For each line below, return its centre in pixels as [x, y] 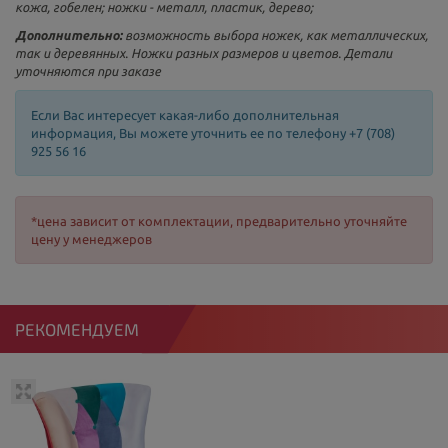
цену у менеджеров [91, 239]
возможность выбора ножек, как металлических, [275, 35]
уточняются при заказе [88, 71]
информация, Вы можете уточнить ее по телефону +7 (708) [213, 133]
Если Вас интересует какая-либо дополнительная [185, 115]
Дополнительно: [68, 35]
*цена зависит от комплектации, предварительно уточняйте [219, 221]
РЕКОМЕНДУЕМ [77, 329]
